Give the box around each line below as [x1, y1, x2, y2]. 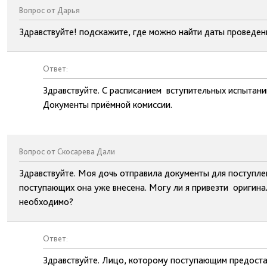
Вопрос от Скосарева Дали [19, 147, 115, 156]
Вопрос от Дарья [19, 5, 80, 15]
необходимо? [19, 196, 73, 207]
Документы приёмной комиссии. [43, 99, 177, 110]
